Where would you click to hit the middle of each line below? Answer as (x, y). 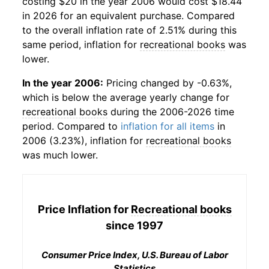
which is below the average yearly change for (126, 97)
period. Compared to (71, 126)
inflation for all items (168, 126)
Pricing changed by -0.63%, (168, 83)
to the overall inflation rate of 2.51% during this (129, 30)
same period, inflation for (81, 44)
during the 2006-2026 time (171, 112)
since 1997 (134, 225)
